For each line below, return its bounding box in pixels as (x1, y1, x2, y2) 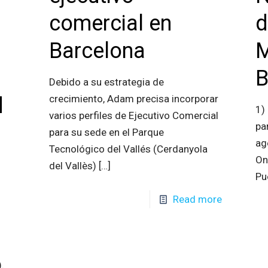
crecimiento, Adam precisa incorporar (48, 93, 218, 105)
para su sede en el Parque (48, 126, 164, 138)
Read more (173, 193, 223, 205)
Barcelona (48, 38, 145, 63)
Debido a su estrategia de (48, 76, 164, 88)
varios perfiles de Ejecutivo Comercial (48, 109, 218, 121)
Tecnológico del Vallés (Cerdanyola (48, 143, 208, 155)
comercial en (48, 11, 172, 36)
